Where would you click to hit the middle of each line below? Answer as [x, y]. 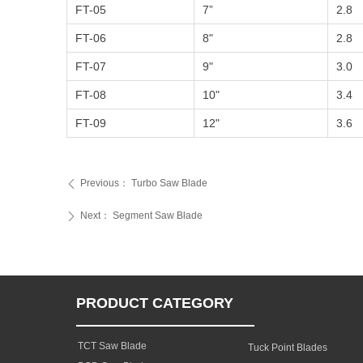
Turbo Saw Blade [169, 183]
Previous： [105, 183]
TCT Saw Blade [112, 346]
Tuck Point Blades [288, 348]
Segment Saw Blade [158, 216]
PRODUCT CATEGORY [155, 303]
